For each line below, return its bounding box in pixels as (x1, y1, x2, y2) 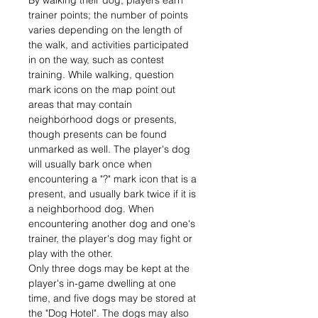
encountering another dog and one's (28, 217, 195, 230)
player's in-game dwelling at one (28, 277, 176, 290)
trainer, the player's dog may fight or (28, 232, 192, 245)
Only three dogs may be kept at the (28, 262, 190, 275)
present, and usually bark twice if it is (28, 187, 196, 200)
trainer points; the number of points (28, 9, 188, 21)
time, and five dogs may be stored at (28, 292, 196, 305)
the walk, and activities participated (28, 38, 189, 51)
